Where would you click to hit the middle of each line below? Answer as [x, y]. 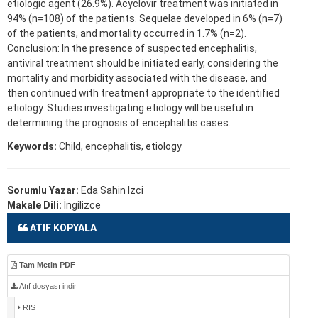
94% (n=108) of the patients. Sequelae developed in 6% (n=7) [145, 19]
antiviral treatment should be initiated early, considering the [143, 64]
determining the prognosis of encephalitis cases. [119, 123]
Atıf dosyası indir [47, 286]
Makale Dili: [35, 205]
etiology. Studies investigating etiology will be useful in [130, 108]
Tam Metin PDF [46, 265]
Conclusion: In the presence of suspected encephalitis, [132, 49]
